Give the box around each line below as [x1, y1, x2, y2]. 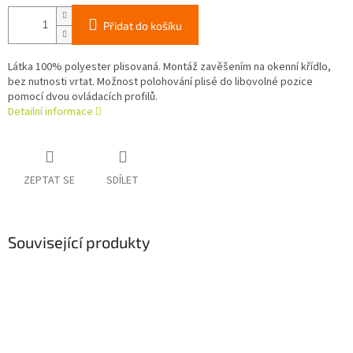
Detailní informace [8, 104, 93, 121]
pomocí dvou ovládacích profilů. [8, 89, 158, 106]
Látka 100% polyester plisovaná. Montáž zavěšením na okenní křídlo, [8, 59, 331, 76]
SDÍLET [106, 173, 139, 189]
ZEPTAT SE [24, 173, 75, 189]
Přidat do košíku [103, 19, 182, 33]
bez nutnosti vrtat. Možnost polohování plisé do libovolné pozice [8, 74, 313, 91]
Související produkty [8, 232, 150, 252]
